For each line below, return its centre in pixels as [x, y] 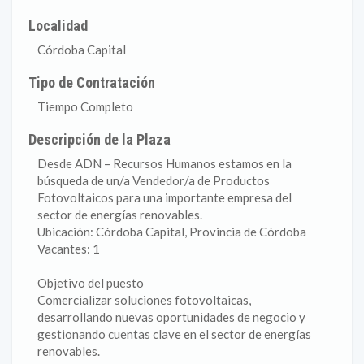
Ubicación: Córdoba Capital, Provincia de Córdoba [172, 232]
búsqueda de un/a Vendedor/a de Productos [154, 180]
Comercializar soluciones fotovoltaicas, [144, 300]
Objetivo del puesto [91, 283]
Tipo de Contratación [92, 82]
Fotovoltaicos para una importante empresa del [165, 197]
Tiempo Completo [85, 106]
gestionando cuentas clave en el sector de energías [174, 334]
